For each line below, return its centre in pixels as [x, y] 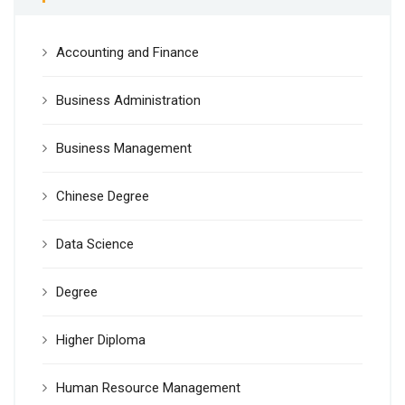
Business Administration [128, 101]
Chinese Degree [103, 197]
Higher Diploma [101, 340]
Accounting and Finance [127, 53]
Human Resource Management [148, 388]
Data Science [95, 245]
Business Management [124, 149]
